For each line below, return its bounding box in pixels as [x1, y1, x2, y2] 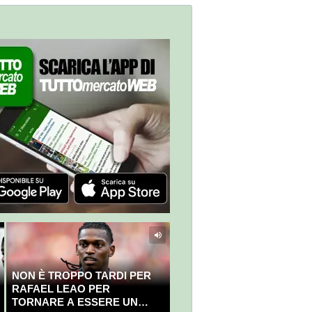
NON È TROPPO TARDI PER [11, 270, 151, 282]
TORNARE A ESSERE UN [11, 296, 138, 309]
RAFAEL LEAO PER [11, 283, 110, 295]
